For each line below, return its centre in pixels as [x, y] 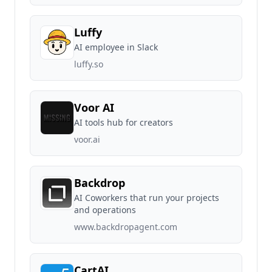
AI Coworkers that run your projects [147, 198]
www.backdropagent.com [126, 227]
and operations [105, 210]
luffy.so [89, 64]
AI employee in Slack [116, 47]
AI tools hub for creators [124, 122]
